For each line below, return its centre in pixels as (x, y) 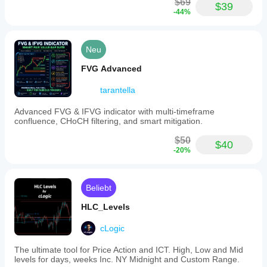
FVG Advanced (111, 69)
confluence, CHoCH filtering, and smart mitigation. (108, 121)
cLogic (112, 228)
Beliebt (99, 188)
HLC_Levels (105, 207)
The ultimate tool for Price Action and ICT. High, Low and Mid (129, 250)
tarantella (118, 90)
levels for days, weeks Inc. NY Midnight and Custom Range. (127, 259)
